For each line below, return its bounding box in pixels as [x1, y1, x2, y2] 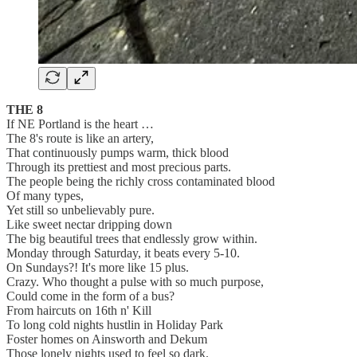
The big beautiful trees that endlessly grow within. [6, 231, 257, 245]
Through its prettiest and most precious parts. [6, 159, 231, 174]
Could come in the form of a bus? [6, 288, 175, 303]
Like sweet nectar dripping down [6, 217, 172, 231]
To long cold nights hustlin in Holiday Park [6, 317, 223, 331]
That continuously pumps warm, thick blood [6, 145, 229, 159]
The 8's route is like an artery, [6, 131, 154, 145]
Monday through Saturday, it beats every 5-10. [6, 245, 240, 260]
